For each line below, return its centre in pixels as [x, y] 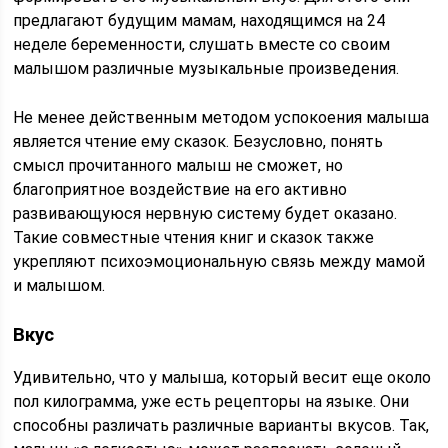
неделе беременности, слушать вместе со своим [202, 45]
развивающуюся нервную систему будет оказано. [205, 214]
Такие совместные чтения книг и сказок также [194, 238]
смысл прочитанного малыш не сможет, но [178, 166]
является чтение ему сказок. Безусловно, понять [198, 142]
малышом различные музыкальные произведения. [206, 69]
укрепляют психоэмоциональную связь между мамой [219, 262]
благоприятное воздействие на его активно [180, 190]
